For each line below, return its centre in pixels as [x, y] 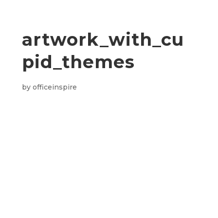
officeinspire [54, 87]
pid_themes [78, 62]
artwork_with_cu [103, 39]
